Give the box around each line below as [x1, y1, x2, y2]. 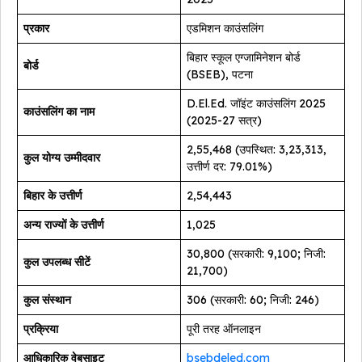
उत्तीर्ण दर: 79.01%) [187, 159, 272, 175]
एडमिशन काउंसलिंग [187, 21, 263, 36]
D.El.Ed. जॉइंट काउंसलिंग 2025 [187, 96, 326, 112]
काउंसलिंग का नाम [23, 104, 95, 120]
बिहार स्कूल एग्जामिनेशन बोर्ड [187, 50, 301, 65]
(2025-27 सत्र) [187, 113, 262, 128]
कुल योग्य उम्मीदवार [23, 150, 100, 166]
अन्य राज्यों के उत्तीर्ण [23, 217, 104, 233]
